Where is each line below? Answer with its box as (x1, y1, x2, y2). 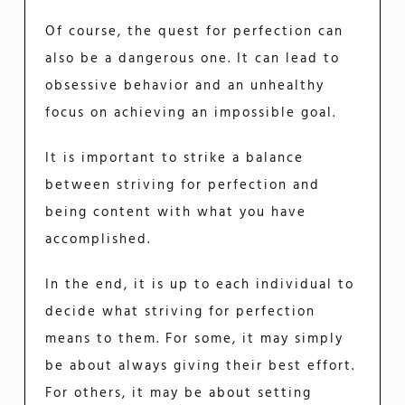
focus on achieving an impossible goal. (45, 101, 337, 124)
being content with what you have (45, 201, 307, 223)
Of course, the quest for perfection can (45, 20, 344, 42)
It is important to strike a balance (45, 146, 305, 169)
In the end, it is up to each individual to (45, 273, 355, 296)
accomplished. (45, 228, 152, 250)
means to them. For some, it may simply (45, 327, 344, 350)
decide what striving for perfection (45, 300, 316, 323)
